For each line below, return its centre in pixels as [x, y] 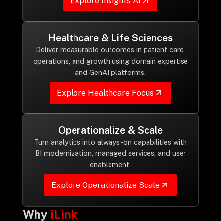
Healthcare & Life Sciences [110, 38]
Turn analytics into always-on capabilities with [110, 142]
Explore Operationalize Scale [105, 185]
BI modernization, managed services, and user [110, 153]
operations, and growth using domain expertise [110, 61]
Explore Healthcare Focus [106, 93]
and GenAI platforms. [110, 72]
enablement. [110, 165]
